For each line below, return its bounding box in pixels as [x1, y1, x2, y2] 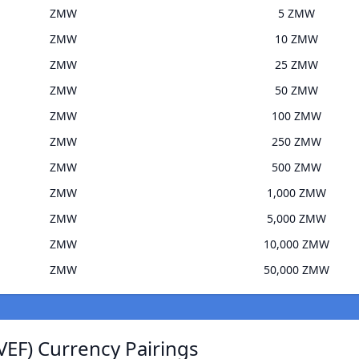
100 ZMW [271, 108, 321, 124]
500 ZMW [271, 159, 321, 175]
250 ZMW [271, 134, 321, 150]
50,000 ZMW [263, 262, 329, 278]
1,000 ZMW [266, 185, 326, 201]
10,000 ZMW [263, 236, 329, 252]
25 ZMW [274, 57, 318, 73]
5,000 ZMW [266, 211, 326, 227]
